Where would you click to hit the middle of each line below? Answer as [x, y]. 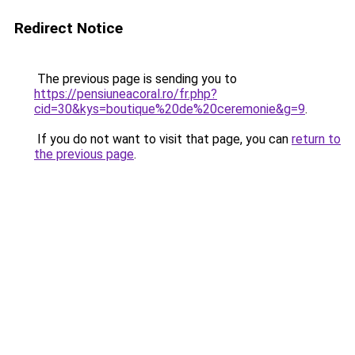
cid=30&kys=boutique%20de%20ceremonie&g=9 [170, 109]
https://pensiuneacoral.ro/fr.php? [126, 94]
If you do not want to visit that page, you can [163, 139]
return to [316, 139]
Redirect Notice [69, 28]
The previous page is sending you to [136, 79]
